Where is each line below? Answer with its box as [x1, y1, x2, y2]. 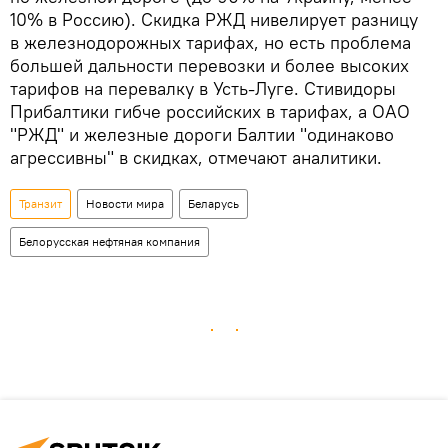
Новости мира [86, 196, 164, 212]
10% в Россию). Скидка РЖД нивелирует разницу [10, 8, 418, 32]
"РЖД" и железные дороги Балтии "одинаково [10, 123, 394, 147]
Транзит [19, 196, 62, 212]
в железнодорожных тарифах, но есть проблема [10, 31, 411, 55]
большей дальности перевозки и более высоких [10, 54, 409, 78]
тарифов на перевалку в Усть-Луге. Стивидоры [10, 77, 396, 101]
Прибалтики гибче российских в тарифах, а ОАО [10, 100, 410, 124]
